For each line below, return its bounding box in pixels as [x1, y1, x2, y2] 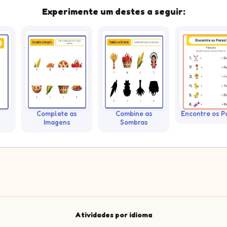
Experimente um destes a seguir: [42, 6, 185, 17]
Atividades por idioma [74, 210, 153, 219]
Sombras [120, 118, 148, 126]
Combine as [115, 109, 153, 118]
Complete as [36, 109, 77, 118]
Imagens [43, 118, 70, 126]
